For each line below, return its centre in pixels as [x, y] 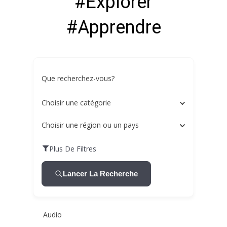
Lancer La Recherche [100, 174]
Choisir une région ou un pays [90, 125]
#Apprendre [113, 27]
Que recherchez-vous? [78, 78]
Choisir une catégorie [76, 102]
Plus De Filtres [73, 148]
